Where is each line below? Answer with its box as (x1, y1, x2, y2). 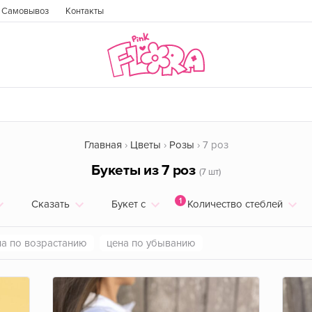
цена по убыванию (107, 237, 196, 249)
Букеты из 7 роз (91, 162, 196, 179)
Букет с (111, 198, 146, 210)
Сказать (31, 198, 70, 210)
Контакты (65, 6, 104, 17)
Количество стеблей (187, 198, 283, 210)
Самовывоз (1, 6, 49, 17)
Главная (84, 139, 122, 151)
